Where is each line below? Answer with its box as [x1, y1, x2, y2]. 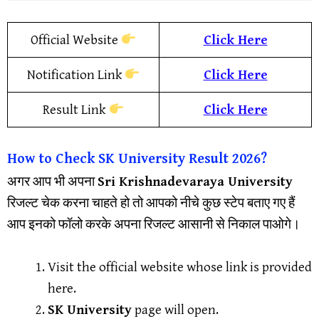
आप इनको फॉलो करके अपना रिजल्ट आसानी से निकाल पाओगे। [7, 216, 300, 232]
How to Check [7, 150, 98, 167]
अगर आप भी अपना [7, 173, 98, 189]
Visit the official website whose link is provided [48, 259, 312, 276]
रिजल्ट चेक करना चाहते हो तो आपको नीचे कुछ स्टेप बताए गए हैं [7, 194, 295, 211]
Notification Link [26, 67, 125, 83]
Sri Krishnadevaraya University [98, 173, 293, 189]
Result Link [43, 102, 109, 118]
